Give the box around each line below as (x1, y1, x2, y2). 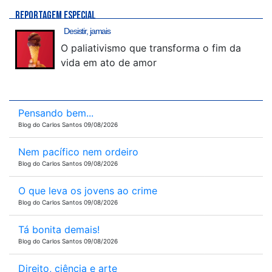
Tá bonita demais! (18, 223, 100, 236)
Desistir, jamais (64, 26, 111, 36)
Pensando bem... (18, 107, 93, 119)
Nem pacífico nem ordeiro (18, 146, 138, 158)
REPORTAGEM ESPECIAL (15, 9, 96, 22)
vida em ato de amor (61, 56, 157, 69)
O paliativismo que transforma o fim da (61, 42, 241, 54)
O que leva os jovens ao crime (18, 185, 157, 197)
